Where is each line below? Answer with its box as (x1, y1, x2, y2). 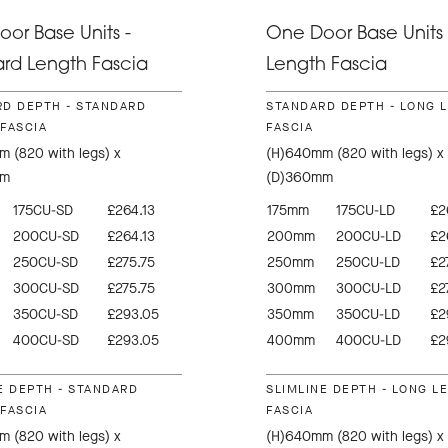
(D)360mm (266, 168, 333, 188)
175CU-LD (336, 201, 395, 221)
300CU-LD (336, 279, 401, 299)
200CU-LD (336, 227, 401, 247)
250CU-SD (12, 253, 78, 273)
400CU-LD (336, 331, 401, 351)
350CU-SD (12, 305, 78, 325)
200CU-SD (12, 227, 79, 247)
